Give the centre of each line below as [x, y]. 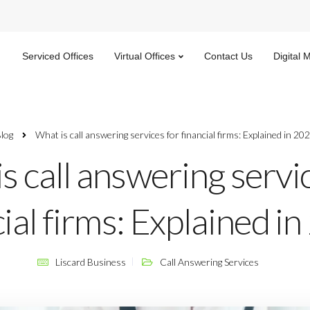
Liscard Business [90, 262]
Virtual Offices [145, 56]
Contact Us [228, 56]
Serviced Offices [58, 56]
